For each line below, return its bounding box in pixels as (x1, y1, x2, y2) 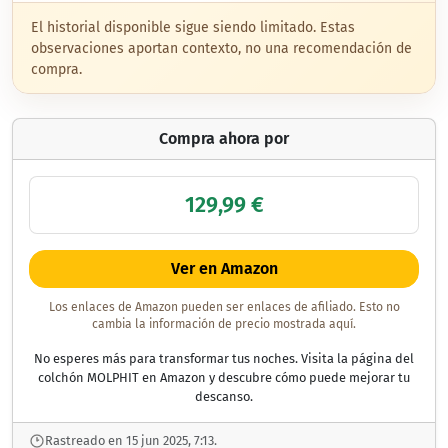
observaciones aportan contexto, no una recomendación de (30, 39, 412, 57)
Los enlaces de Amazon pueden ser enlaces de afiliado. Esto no (48, 300, 400, 315)
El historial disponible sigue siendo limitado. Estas (30, 18, 355, 36)
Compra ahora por (159, 129, 289, 149)
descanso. (195, 389, 253, 405)
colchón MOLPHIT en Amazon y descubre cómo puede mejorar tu (38, 370, 410, 386)
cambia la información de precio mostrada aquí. (92, 317, 356, 332)
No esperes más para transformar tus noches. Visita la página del (34, 351, 414, 367)
